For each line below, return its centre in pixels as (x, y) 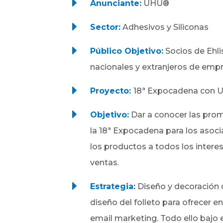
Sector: (106, 27)
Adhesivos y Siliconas (165, 27)
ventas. (105, 162)
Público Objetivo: (127, 51)
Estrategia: (113, 186)
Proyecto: (112, 91)
